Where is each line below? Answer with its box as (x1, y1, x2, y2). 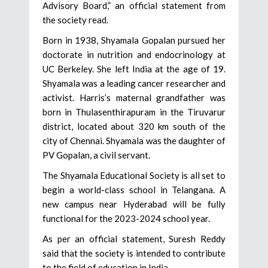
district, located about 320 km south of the (42, 120, 226, 132)
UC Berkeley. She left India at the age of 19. (42, 63, 226, 74)
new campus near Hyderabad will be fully (42, 198, 226, 209)
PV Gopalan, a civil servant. (42, 149, 150, 160)
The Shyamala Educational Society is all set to (42, 169, 226, 181)
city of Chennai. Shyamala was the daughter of (42, 135, 226, 146)
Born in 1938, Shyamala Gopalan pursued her (42, 34, 226, 45)
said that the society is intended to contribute (42, 247, 226, 258)
